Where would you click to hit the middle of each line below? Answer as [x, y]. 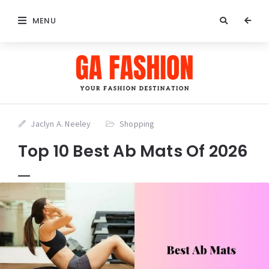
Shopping [137, 123]
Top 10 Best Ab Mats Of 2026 [133, 151]
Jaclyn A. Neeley [61, 123]
